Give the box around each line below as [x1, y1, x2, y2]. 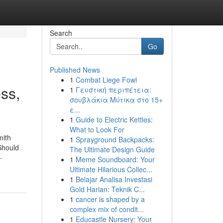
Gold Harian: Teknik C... [69, 184, 145, 194]
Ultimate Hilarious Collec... [69, 164, 152, 174]
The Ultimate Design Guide [69, 144, 155, 154]
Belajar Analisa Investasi [75, 174, 152, 184]
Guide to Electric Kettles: [75, 114, 153, 124]
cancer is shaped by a [75, 194, 145, 204]
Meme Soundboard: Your [75, 154, 155, 164]
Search [49, 28, 72, 38]
